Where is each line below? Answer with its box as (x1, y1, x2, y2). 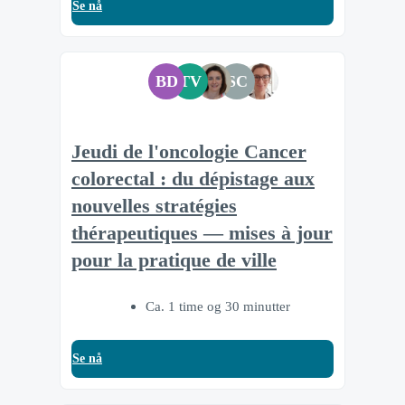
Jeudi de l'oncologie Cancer (71, 140, 306, 163)
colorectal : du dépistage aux (71, 167, 315, 190)
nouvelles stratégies (71, 194, 237, 217)
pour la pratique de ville (71, 249, 277, 271)
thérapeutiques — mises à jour (71, 221, 333, 244)
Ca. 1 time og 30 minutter (146, 297, 290, 314)
